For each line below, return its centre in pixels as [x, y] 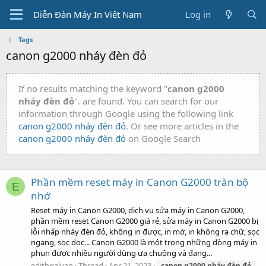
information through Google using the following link [126, 113]
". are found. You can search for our [146, 101]
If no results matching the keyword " [93, 88]
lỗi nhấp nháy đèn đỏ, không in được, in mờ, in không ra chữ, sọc [145, 231]
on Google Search [163, 138]
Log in [198, 14]
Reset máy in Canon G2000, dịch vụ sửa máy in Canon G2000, [138, 210]
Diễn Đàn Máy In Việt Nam [87, 14]
